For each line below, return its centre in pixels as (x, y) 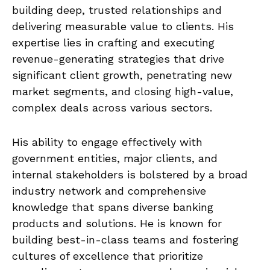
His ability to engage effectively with (107, 142)
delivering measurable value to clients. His (123, 26)
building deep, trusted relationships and (117, 10)
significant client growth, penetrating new (122, 75)
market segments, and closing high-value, (123, 91)
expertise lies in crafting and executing (113, 42)
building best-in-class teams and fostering (125, 239)
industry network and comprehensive (109, 190)
